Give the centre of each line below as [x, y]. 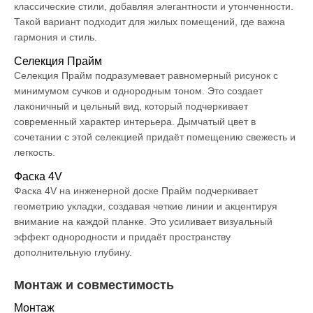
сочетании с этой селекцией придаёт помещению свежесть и [155, 137]
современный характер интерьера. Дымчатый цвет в [135, 122]
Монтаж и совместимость [94, 285]
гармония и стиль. [56, 37]
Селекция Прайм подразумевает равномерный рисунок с [146, 76]
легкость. [35, 153]
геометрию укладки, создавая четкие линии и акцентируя [146, 206]
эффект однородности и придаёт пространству [122, 237]
